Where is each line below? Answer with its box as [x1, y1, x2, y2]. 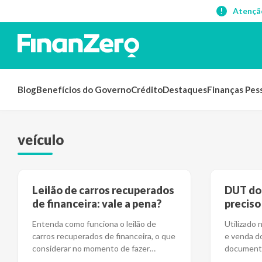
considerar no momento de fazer [32, 243, 150, 253]
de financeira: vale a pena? [32, 197, 161, 210]
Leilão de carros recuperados [32, 184, 174, 196]
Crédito [131, 84, 163, 95]
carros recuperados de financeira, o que [32, 231, 175, 241]
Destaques [163, 84, 207, 95]
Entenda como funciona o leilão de [32, 219, 156, 229]
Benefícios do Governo [36, 84, 131, 95]
